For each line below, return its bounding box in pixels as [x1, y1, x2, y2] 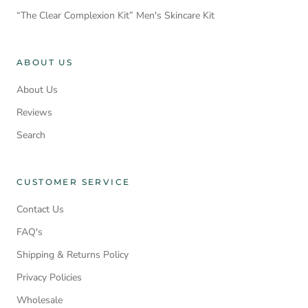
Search [16, 128, 45, 142]
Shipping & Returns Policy [16, 247, 129, 261]
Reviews [16, 105, 52, 119]
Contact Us [16, 202, 64, 216]
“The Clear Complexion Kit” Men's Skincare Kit [16, 8, 214, 22]
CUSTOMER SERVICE [16, 176, 131, 187]
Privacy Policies [16, 270, 82, 284]
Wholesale [16, 293, 63, 307]
